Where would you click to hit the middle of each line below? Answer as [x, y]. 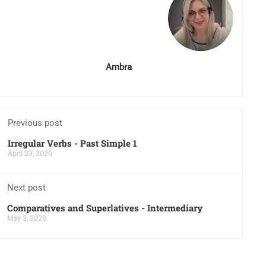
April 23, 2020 [30, 153]
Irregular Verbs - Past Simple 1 [72, 143]
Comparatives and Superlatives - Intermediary [104, 208]
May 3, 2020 [26, 218]
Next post [26, 187]
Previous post [35, 123]
